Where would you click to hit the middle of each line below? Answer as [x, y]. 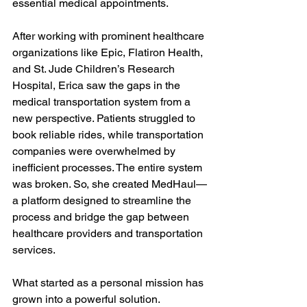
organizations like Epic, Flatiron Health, [109, 52]
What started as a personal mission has [109, 283]
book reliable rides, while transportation [109, 135]
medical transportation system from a [103, 102]
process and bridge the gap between [102, 217]
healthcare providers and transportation [109, 233]
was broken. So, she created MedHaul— [110, 184]
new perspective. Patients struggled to [105, 118]
